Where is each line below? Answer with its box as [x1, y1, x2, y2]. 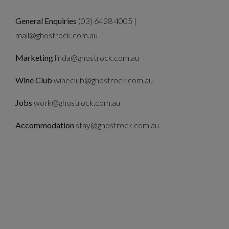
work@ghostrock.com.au [32, 98, 120, 108]
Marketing [15, 53, 53, 63]
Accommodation [15, 120, 76, 130]
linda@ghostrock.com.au [53, 53, 139, 63]
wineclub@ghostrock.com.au [54, 75, 153, 85]
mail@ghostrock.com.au [15, 30, 98, 40]
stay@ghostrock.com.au [76, 120, 159, 130]
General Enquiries [15, 16, 78, 26]
